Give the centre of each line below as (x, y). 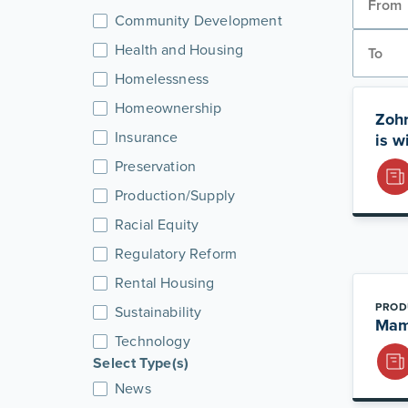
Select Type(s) (141, 363)
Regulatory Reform (176, 254)
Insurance (147, 137)
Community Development (199, 20)
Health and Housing (179, 50)
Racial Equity (157, 224)
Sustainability (158, 312)
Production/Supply (175, 195)
